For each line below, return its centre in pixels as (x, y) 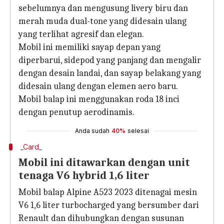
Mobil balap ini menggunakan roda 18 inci (99, 99)
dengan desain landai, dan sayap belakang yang (110, 73)
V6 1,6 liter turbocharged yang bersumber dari (109, 205)
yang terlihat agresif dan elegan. (81, 34)
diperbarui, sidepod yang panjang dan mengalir (110, 60)
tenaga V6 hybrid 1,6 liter (84, 175)
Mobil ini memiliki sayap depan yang (89, 47)
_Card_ (31, 147)
